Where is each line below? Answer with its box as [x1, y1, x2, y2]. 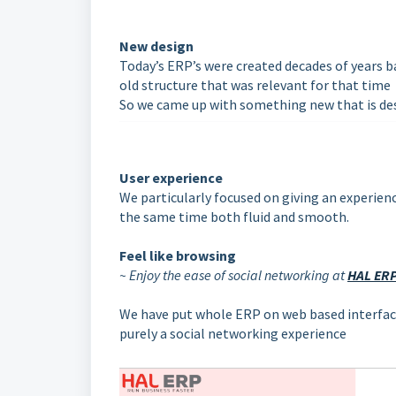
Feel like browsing [119, 247, 239, 264]
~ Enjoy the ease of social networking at [119, 266, 347, 284]
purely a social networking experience [119, 324, 352, 342]
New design [119, 37, 196, 55]
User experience [119, 169, 225, 187]
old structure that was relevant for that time [119, 76, 393, 94]
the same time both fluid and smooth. [119, 208, 349, 225]
